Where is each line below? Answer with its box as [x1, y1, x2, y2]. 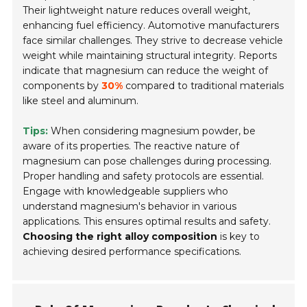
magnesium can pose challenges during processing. [23, 155, 272, 168]
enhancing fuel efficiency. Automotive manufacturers [23, 19, 280, 32]
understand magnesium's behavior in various [23, 200, 237, 213]
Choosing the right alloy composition [23, 230, 218, 243]
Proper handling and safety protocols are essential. [23, 170, 265, 183]
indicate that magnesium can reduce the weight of [23, 64, 269, 77]
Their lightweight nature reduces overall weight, [23, 4, 251, 17]
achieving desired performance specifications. [23, 245, 242, 258]
